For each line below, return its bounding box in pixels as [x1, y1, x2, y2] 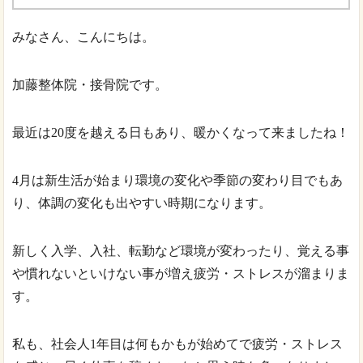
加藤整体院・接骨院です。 [12, 78, 169, 92]
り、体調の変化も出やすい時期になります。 [12, 196, 272, 211]
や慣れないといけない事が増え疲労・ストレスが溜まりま [12, 267, 350, 281]
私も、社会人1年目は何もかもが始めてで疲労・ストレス [12, 337, 344, 352]
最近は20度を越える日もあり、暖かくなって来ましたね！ [12, 126, 350, 140]
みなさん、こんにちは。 [12, 30, 156, 45]
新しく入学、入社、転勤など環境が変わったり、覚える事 [12, 244, 350, 258]
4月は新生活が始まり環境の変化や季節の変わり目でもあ [12, 173, 344, 188]
